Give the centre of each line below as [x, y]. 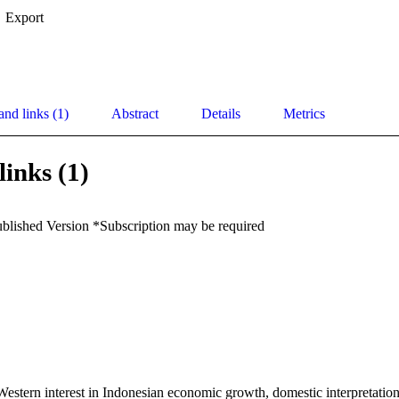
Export [24, 18]
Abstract [135, 114]
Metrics [304, 114]
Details [221, 114]
